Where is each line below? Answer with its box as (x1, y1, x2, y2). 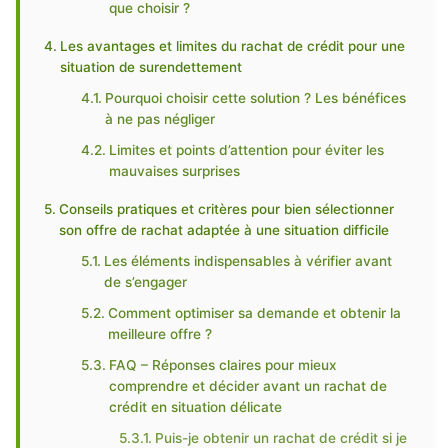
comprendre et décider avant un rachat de (109, 378, 388, 394)
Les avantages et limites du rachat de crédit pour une (59, 38, 405, 54)
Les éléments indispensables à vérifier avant (104, 253, 393, 269)
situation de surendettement (59, 59, 242, 75)
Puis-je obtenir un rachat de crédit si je (154, 430, 407, 446)
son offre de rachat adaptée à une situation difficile (58, 222, 389, 238)
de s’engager (104, 274, 188, 290)
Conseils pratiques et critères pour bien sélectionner (58, 201, 394, 217)
